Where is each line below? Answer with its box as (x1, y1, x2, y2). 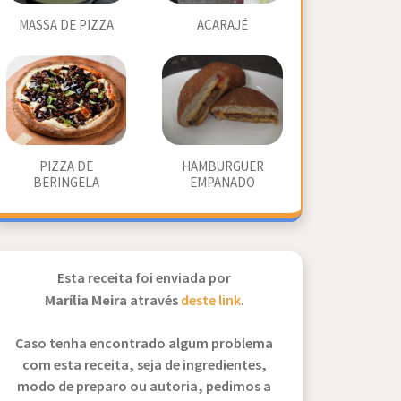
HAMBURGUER (181, 158, 264, 175)
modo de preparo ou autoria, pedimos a (17, 378, 272, 397)
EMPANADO (190, 175, 256, 192)
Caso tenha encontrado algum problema (15, 335, 274, 354)
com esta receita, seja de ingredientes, (21, 356, 267, 375)
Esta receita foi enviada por (57, 269, 232, 288)
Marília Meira (44, 291, 130, 311)
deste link (180, 292, 241, 311)
